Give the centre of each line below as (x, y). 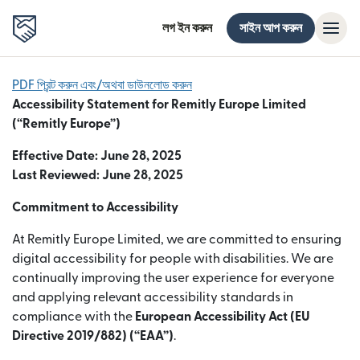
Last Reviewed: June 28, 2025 (98, 175)
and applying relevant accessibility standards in (153, 297)
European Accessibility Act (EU (223, 317)
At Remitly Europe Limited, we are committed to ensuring (177, 239)
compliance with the (74, 317)
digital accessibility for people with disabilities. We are (173, 259)
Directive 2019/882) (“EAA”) (93, 336)
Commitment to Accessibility (95, 207)
